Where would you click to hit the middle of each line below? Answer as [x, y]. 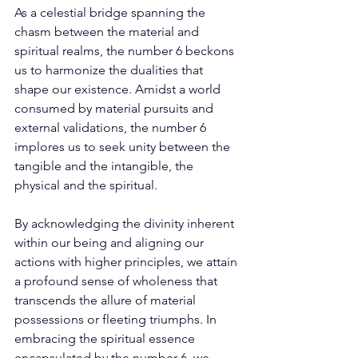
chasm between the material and [108, 31]
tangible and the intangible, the [105, 165]
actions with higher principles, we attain [127, 261]
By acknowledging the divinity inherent [126, 223]
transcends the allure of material [107, 300]
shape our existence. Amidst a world [119, 89]
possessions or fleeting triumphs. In [117, 319]
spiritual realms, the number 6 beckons [126, 50]
